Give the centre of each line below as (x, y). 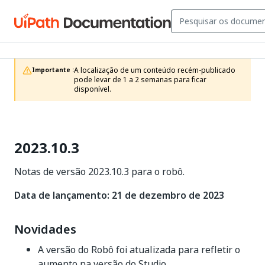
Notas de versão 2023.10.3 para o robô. (99, 172)
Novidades (45, 230)
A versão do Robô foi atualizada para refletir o (139, 250)
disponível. (93, 89)
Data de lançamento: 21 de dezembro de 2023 (119, 195)
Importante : (53, 70)
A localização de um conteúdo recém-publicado (155, 70)
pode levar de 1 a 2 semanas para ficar (140, 80)
